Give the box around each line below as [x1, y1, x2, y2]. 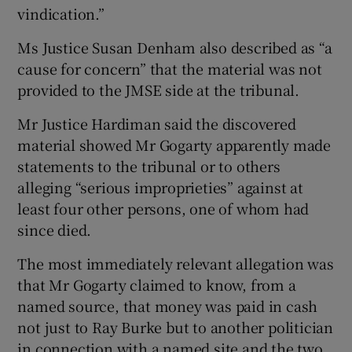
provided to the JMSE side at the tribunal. [17, 79, 300, 100]
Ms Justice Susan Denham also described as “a [17, 37, 332, 57]
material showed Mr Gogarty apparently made [17, 134, 332, 155]
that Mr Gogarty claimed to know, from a [17, 274, 296, 295]
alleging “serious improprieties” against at [17, 177, 303, 197]
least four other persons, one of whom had [17, 198, 310, 218]
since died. [17, 219, 92, 240]
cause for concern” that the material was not [17, 58, 322, 79]
